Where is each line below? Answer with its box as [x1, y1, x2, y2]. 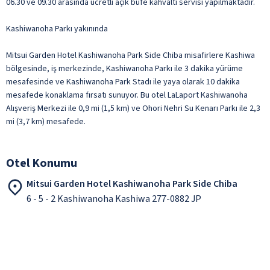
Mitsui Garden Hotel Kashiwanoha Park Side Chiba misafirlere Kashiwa [6, 49, 255, 61]
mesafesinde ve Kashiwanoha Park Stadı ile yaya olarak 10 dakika [6, 75, 240, 88]
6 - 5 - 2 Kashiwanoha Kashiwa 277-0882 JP [27, 192, 201, 206]
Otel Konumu [6, 154, 77, 172]
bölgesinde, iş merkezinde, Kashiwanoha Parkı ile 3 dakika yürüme [6, 62, 243, 75]
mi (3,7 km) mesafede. [6, 115, 86, 128]
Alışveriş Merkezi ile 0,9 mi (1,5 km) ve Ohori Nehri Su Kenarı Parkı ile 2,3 [6, 102, 260, 115]
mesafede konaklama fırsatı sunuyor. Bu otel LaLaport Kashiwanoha [6, 89, 248, 101]
